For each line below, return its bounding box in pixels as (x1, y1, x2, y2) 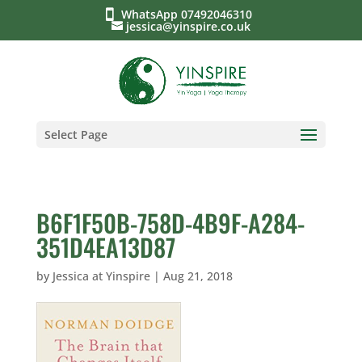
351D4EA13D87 (36, 229, 175, 265)
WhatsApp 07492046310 (121, 6, 259, 22)
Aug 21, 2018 (162, 268, 233, 284)
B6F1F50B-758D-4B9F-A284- (36, 204, 305, 241)
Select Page (44, 127, 107, 142)
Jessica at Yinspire (52, 268, 150, 284)
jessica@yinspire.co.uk (125, 18, 250, 34)
